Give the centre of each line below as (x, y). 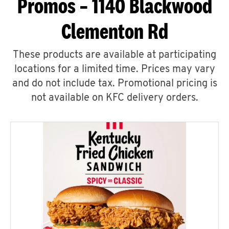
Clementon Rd (114, 31)
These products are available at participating (114, 55)
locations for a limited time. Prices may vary (114, 70)
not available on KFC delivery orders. (114, 98)
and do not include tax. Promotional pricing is (114, 84)
